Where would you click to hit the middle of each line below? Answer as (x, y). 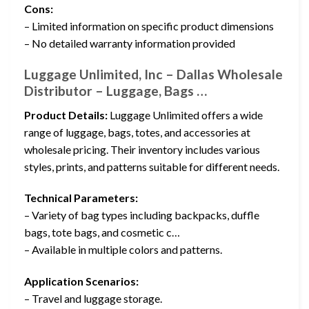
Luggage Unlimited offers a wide (185, 114)
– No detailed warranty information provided (130, 43)
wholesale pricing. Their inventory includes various (142, 149)
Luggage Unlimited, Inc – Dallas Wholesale (153, 74)
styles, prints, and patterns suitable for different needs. (152, 166)
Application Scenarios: (81, 281)
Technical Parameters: (81, 198)
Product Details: (66, 114)
